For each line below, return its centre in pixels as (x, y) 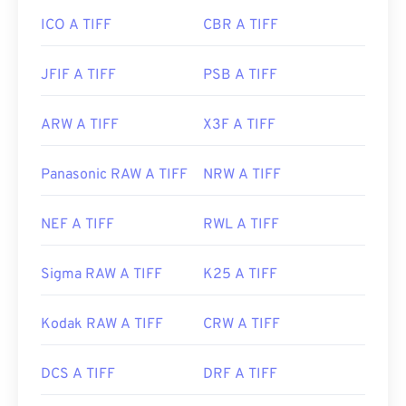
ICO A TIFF (76, 26)
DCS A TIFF (78, 375)
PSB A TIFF (240, 76)
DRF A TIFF (240, 375)
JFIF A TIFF (78, 76)
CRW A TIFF (242, 325)
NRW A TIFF (242, 175)
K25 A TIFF (240, 275)
